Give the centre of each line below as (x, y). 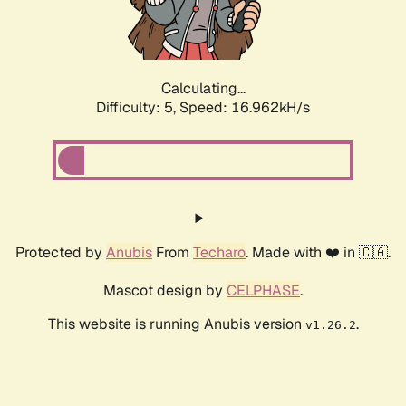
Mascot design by (165, 291)
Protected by (61, 253)
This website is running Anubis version (176, 324)
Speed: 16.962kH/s (245, 108)
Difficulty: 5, (138, 108)
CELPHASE (263, 291)
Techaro (219, 253)
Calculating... (203, 89)
